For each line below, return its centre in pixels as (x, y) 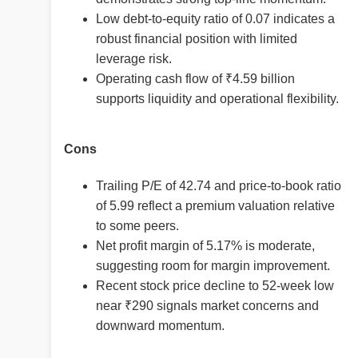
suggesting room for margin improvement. (213, 265)
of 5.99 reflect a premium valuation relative (215, 205)
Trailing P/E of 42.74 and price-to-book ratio (219, 185)
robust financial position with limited (197, 39)
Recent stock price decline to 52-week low (215, 285)
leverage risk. (134, 59)
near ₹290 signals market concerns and (207, 305)
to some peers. (137, 225)
